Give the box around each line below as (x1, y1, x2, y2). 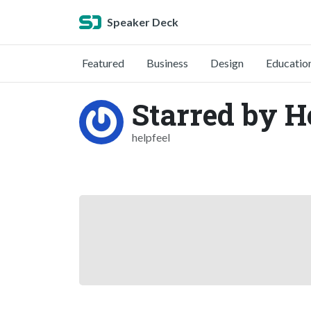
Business (146, 56, 188, 69)
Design (210, 56, 244, 69)
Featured (82, 56, 124, 69)
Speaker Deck (107, 15, 178, 28)
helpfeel (132, 131, 170, 144)
